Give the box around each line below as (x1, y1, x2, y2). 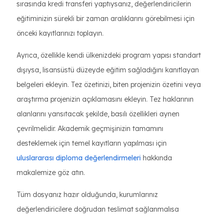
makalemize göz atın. (17, 168, 85, 177)
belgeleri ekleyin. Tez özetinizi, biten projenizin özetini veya (17, 80, 201, 89)
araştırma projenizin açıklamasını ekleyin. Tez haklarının (17, 95, 194, 104)
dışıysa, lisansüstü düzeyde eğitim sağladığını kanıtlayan (17, 66, 199, 74)
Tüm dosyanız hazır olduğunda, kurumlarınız (17, 190, 158, 199)
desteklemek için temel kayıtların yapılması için (17, 139, 167, 148)
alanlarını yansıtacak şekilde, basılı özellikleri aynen (17, 109, 179, 118)
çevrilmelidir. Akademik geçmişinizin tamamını (17, 124, 163, 133)
